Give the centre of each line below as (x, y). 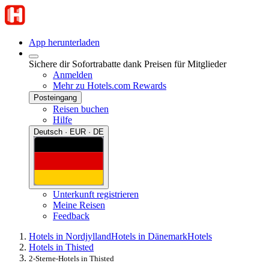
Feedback (71, 216)
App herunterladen (64, 42)
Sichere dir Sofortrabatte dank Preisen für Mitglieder (128, 64)
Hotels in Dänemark (149, 236)
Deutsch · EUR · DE (69, 132)
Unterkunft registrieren (96, 194)
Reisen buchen (81, 109)
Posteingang (55, 98)
